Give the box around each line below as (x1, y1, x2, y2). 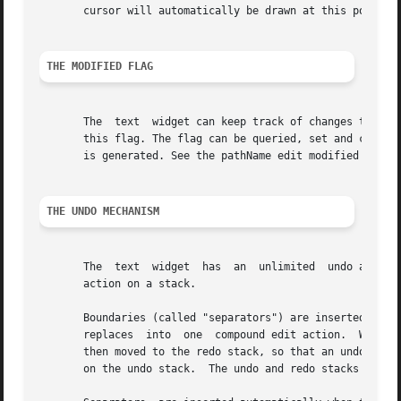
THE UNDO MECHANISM (47, 205, 160, 218)
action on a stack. (39, 277, 197, 291)
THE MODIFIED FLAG (47, 60, 154, 73)
